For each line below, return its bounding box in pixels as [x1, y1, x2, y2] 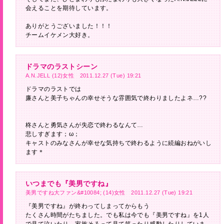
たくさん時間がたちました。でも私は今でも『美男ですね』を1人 [25, 211, 209, 218]
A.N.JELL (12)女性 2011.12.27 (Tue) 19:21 [25, 72, 141, 78]
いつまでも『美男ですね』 [25, 179, 112, 187]
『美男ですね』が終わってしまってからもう [25, 202, 150, 209]
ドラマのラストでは [25, 85, 81, 92]
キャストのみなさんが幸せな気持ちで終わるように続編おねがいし [25, 139, 212, 146]
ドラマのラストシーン [25, 62, 98, 70]
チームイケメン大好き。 [25, 31, 94, 38]
